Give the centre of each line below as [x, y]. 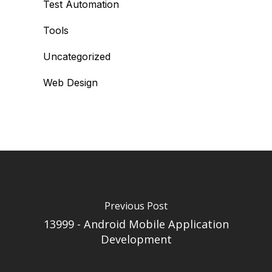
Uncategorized [77, 56]
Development [136, 239]
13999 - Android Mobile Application [136, 224]
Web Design [70, 83]
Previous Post [136, 206]
